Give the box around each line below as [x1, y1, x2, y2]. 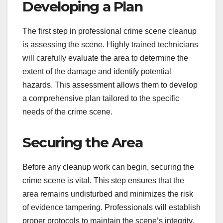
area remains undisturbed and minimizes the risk [22, 190, 193, 199]
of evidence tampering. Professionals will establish [22, 203, 201, 212]
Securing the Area [22, 134, 143, 151]
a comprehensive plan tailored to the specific [22, 94, 179, 103]
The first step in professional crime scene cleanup [22, 27, 197, 36]
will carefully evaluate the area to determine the [22, 54, 188, 63]
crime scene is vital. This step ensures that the [22, 176, 184, 185]
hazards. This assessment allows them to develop [22, 81, 198, 90]
